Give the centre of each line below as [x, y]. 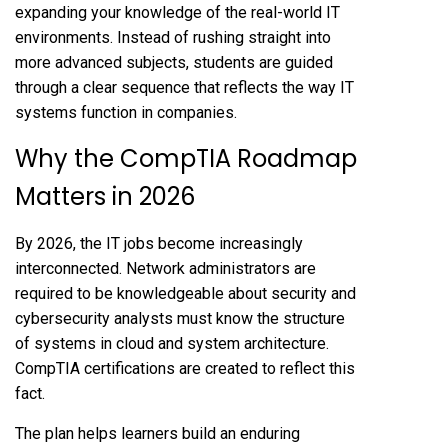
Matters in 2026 [105, 197]
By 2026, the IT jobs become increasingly [159, 244]
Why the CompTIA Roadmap [186, 159]
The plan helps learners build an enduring [157, 434]
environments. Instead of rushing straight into [173, 38]
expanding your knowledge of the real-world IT [177, 13]
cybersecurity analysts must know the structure [180, 319]
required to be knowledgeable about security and [185, 294]
